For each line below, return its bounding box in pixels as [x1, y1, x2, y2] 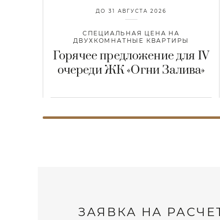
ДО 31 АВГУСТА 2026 [96, 8, 166, 15]
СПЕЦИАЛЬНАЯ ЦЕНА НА [82, 29, 180, 37]
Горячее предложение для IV [53, 49, 209, 64]
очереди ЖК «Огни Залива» [57, 63, 205, 78]
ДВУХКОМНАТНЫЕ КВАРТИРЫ [73, 37, 190, 45]
